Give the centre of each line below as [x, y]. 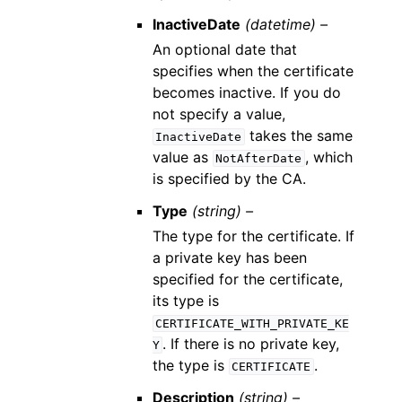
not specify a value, [218, 114]
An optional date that [224, 49]
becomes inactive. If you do [246, 92]
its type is [185, 301]
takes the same [298, 135]
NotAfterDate [259, 158]
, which [328, 157]
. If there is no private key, [251, 344]
